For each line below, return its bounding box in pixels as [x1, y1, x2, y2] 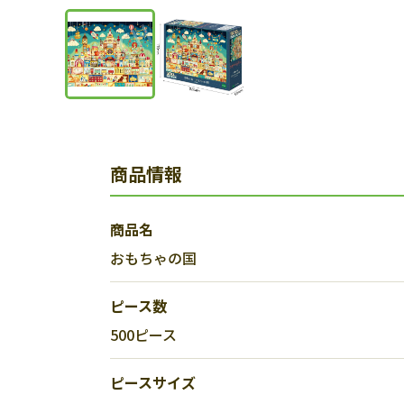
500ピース [110, 324, 177, 345]
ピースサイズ [110, 372, 196, 393]
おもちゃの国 [110, 247, 197, 269]
